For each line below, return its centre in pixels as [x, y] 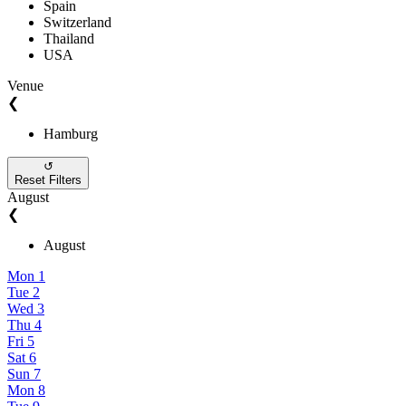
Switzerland [77, 22]
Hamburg [71, 133]
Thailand [69, 38]
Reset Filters [48, 179]
